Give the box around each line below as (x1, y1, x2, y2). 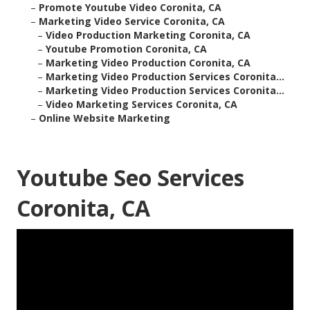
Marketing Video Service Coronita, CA (39, 15, 225, 28)
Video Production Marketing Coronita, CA (46, 28, 250, 42)
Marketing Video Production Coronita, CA (46, 56, 250, 70)
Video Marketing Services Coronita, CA (46, 98, 237, 111)
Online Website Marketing (39, 111, 170, 125)
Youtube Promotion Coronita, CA (46, 42, 207, 56)
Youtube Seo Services (17, 163, 244, 193)
